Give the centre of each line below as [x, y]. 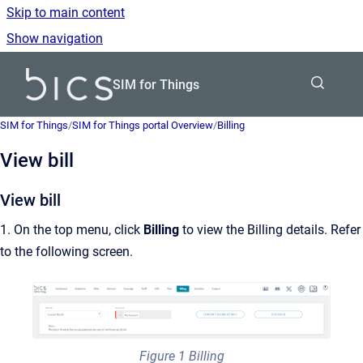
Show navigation [55, 38]
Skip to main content [66, 13]
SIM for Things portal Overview [143, 125]
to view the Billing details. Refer [270, 230]
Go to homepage [159, 73]
